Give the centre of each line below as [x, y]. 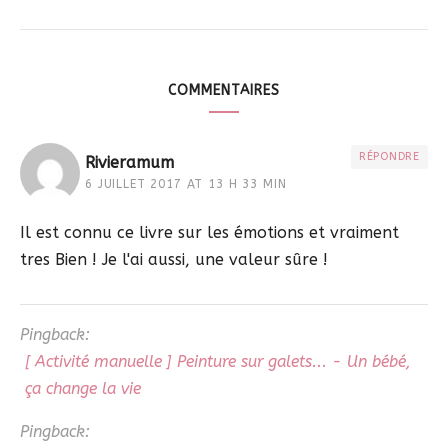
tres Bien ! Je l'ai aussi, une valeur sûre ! [174, 260]
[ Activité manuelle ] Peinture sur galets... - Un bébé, [218, 362]
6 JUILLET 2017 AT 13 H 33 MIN [186, 184]
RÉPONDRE [389, 157]
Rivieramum [129, 163]
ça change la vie [83, 389]
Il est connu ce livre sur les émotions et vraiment [209, 233]
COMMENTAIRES [224, 91]
